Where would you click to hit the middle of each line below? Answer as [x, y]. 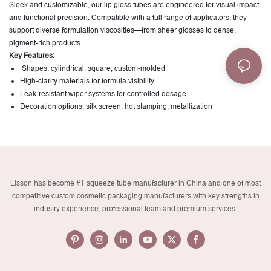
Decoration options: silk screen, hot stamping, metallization [116, 107]
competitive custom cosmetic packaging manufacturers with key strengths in [135, 196]
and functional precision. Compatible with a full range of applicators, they [128, 18]
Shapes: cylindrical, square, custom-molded [93, 69]
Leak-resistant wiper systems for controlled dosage [103, 94]
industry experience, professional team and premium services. [135, 209]
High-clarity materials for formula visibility [87, 81]
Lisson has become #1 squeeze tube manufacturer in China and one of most [135, 184]
